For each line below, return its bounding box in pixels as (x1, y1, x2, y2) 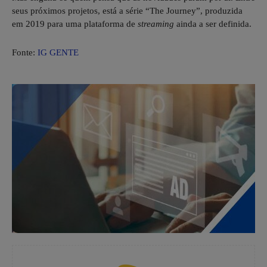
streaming (138, 18, 174, 29)
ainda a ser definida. (174, 18, 252, 29)
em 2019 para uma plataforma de (12, 18, 138, 29)
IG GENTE (38, 47, 79, 57)
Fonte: (12, 47, 38, 57)
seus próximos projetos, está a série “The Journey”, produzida (12, 5, 243, 15)
